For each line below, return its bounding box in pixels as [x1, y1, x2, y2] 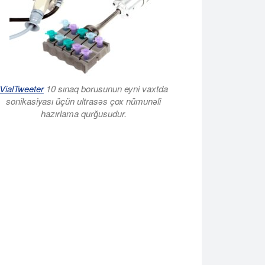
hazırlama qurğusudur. [40, 107, 127, 120]
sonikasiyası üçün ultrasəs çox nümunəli [6, 95, 161, 108]
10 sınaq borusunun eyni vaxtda [43, 82, 168, 95]
